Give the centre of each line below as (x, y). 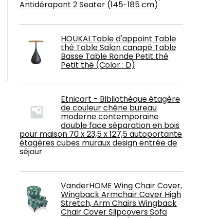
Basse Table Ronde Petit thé (115, 56)
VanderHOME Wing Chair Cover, (121, 186)
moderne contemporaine (110, 117)
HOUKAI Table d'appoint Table (118, 39)
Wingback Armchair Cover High (121, 194)
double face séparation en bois (120, 125)
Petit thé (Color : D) (98, 65)
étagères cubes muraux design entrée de (98, 143)
